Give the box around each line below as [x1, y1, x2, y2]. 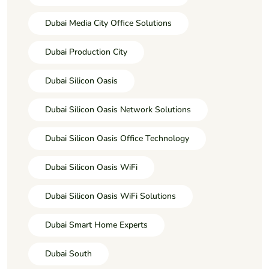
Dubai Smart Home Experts [45, 219, 148, 231]
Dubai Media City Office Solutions [45, 17, 172, 29]
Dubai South [45, 247, 92, 259]
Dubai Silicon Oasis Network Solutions [45, 103, 191, 115]
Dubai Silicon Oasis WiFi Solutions [45, 190, 176, 202]
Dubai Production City [45, 46, 127, 58]
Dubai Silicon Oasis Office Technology [45, 132, 189, 144]
